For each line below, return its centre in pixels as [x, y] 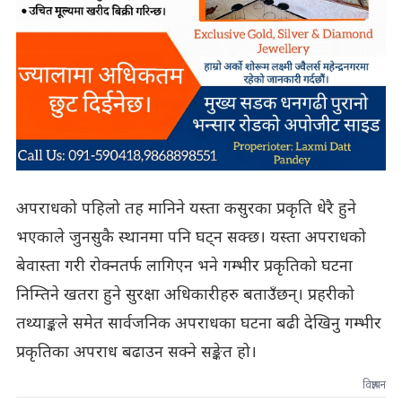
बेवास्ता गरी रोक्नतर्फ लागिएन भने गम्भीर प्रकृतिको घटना [184, 267]
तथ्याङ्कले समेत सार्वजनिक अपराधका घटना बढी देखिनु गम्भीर [198, 324]
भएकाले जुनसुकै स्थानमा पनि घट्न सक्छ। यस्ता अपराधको [191, 238]
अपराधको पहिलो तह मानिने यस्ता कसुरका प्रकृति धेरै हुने [186, 209]
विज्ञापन [375, 385]
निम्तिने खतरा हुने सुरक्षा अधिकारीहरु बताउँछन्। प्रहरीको [185, 295]
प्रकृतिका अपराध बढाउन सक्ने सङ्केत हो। [136, 353]
